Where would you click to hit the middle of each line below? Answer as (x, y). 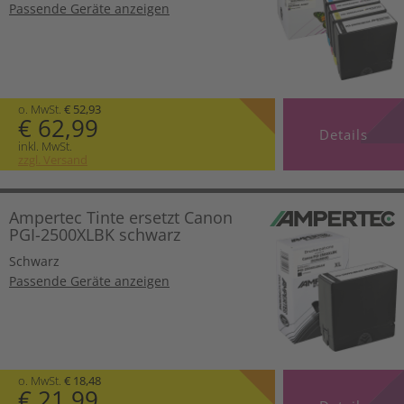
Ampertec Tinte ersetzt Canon (121, 217)
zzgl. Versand (53, 159)
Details (343, 134)
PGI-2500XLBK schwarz (95, 234)
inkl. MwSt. (45, 146)
